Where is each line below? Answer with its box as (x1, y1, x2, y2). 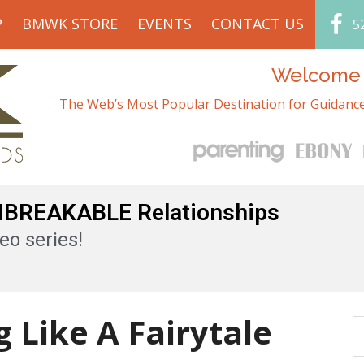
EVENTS (136, 14, 192, 33)
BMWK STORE (21, 14, 118, 33)
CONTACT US (210, 14, 304, 33)
